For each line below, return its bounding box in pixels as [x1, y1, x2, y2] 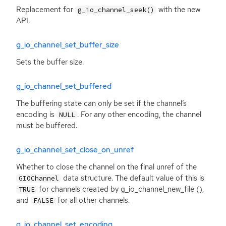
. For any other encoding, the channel [77, 109, 202, 120]
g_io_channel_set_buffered [16, 81, 111, 92]
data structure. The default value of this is [61, 173, 205, 183]
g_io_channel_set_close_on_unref [16, 145, 134, 155]
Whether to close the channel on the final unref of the [16, 161, 197, 172]
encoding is [16, 109, 56, 120]
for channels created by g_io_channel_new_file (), [37, 184, 204, 194]
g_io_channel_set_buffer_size [16, 40, 119, 50]
